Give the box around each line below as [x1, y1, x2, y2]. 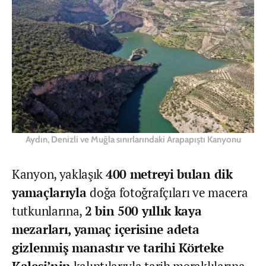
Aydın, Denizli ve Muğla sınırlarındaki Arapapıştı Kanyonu [25, 134, 241, 145]
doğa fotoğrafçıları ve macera [90, 184, 248, 201]
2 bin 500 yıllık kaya [84, 202, 202, 220]
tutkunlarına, [12, 202, 85, 220]
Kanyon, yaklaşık [12, 166, 106, 183]
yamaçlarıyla [12, 184, 90, 201]
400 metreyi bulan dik [105, 166, 233, 183]
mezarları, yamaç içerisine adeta [12, 221, 199, 238]
